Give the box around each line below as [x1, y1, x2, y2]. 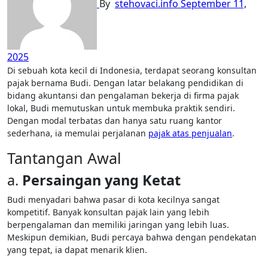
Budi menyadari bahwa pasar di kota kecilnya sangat [7, 194, 220, 205]
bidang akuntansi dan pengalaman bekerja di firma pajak [7, 90, 239, 101]
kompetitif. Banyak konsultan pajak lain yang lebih [7, 206, 209, 218]
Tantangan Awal [7, 148, 121, 168]
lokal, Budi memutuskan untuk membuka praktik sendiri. [7, 102, 235, 114]
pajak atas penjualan [148, 127, 232, 139]
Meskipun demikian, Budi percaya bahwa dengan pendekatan [7, 232, 257, 243]
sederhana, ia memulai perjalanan [7, 127, 148, 139]
